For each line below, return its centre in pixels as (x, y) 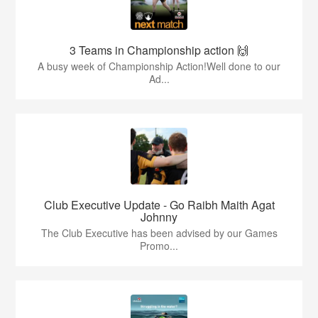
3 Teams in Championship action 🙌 (159, 50)
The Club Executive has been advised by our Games (159, 233)
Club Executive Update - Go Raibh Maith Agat (159, 205)
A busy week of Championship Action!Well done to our (159, 66)
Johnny (159, 217)
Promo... (159, 246)
